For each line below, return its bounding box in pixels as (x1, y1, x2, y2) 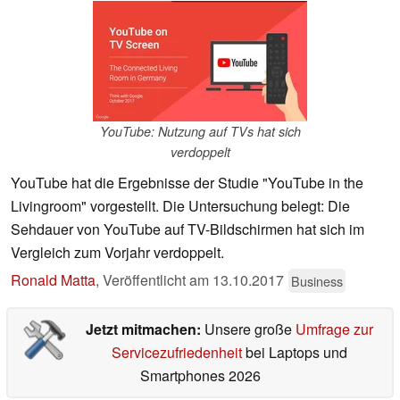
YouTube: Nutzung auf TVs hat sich (99, 122, 301, 141)
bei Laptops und (241, 342, 347, 363)
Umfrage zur (295, 319, 373, 340)
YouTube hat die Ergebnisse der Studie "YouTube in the (11, 172, 363, 194)
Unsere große (204, 319, 296, 340)
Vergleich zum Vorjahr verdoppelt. (11, 242, 224, 263)
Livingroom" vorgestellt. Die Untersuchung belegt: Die (11, 196, 350, 217)
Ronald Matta (11, 270, 96, 291)
